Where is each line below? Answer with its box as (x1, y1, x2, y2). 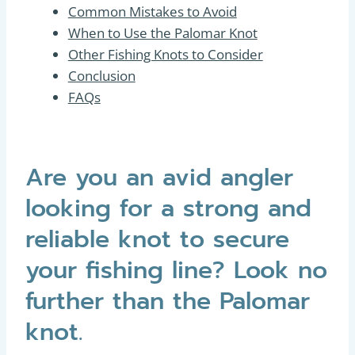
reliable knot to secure (25, 221, 289, 258)
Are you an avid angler (25, 159, 293, 196)
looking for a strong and (25, 190, 311, 227)
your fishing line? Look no (25, 252, 327, 288)
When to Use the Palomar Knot (67, 24, 258, 42)
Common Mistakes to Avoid (67, 2, 237, 21)
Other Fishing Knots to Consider (67, 45, 263, 63)
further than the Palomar (25, 283, 310, 319)
